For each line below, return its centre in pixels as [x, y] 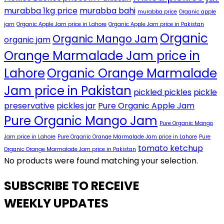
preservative [29, 106]
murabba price [157, 12]
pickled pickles [162, 92]
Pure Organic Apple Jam [146, 106]
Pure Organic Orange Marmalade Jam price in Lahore [127, 137]
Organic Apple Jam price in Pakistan [156, 24]
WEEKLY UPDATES [56, 203]
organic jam [27, 40]
